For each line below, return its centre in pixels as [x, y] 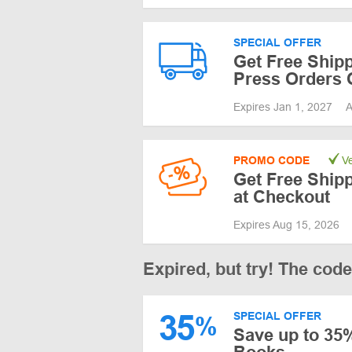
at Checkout [282, 196]
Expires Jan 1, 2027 [284, 106]
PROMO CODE [271, 160]
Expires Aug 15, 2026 [288, 224]
